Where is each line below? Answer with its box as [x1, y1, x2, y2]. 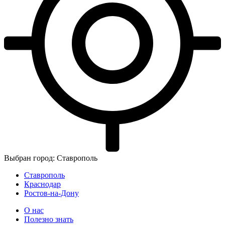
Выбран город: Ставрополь [4, 154, 97, 162]
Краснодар [24, 180, 61, 188]
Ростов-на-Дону [24, 189, 79, 197]
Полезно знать [24, 215, 73, 223]
